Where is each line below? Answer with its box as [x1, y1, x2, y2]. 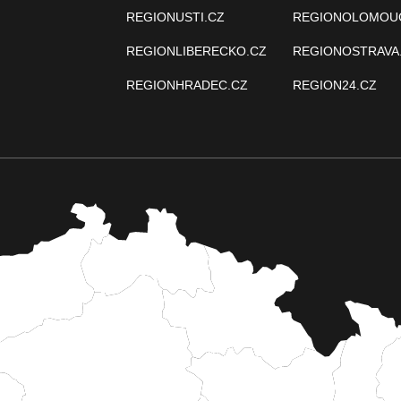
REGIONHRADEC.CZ [126, 78, 248, 92]
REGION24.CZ [292, 78, 377, 92]
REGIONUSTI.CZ [126, 10, 225, 24]
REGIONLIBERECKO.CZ [126, 44, 267, 58]
